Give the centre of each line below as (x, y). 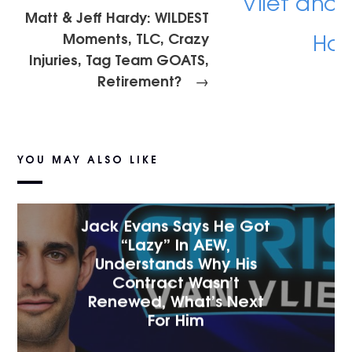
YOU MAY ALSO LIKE (88, 159)
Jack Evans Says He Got (176, 224)
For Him (176, 318)
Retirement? (141, 80)
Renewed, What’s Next (176, 299)
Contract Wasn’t (176, 280)
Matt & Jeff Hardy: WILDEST (117, 16)
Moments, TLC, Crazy (136, 38)
